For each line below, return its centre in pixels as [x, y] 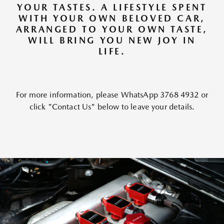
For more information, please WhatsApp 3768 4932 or [112, 95]
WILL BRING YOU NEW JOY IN [112, 40]
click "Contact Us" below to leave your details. [112, 107]
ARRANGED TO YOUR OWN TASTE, [112, 29]
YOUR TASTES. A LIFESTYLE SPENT [112, 7]
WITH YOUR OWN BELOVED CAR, [112, 18]
